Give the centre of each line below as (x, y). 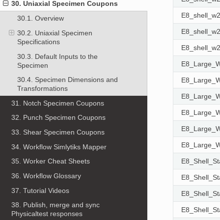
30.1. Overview (40, 18)
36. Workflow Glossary (46, 176)
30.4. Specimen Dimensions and (67, 80)
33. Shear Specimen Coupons (58, 132)
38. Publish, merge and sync (56, 205)
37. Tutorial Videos (41, 190)
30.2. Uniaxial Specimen (55, 33)
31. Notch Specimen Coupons (58, 103)
